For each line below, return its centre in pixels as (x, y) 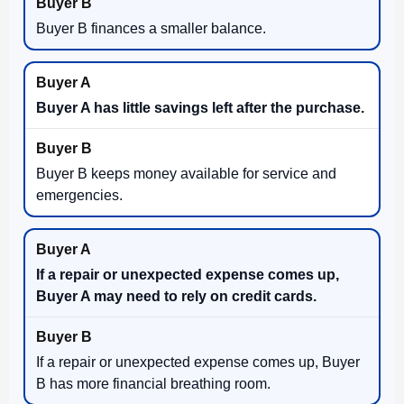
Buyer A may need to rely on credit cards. (176, 296)
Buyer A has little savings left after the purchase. (200, 107)
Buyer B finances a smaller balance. (151, 28)
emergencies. (79, 195)
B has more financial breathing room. (153, 383)
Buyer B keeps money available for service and (186, 173)
